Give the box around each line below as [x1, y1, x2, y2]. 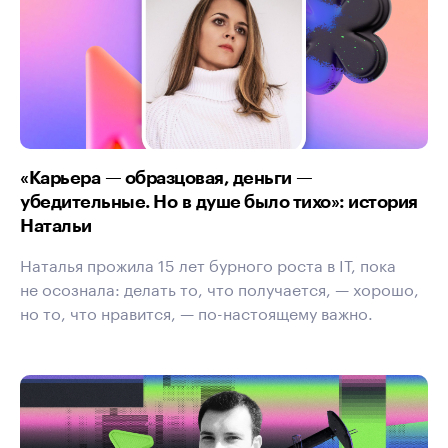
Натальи [20, 213, 92, 236]
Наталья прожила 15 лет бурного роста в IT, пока [20, 250, 396, 276]
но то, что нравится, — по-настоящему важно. [20, 298, 373, 324]
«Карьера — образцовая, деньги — [20, 165, 313, 188]
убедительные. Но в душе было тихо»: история [20, 189, 418, 212]
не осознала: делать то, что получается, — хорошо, [20, 274, 419, 300]
